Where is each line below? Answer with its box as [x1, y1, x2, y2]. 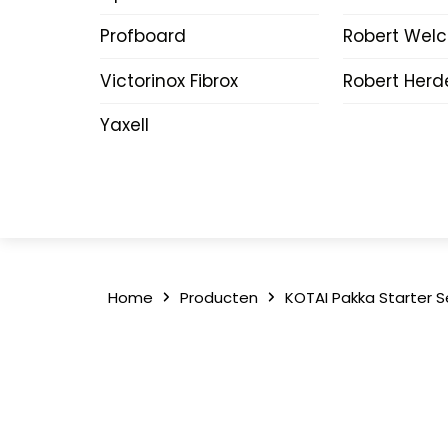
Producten [179, 287, 258, 309]
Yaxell [99, 113, 149, 138]
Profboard [99, 24, 186, 49]
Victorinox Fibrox [99, 68, 238, 93]
